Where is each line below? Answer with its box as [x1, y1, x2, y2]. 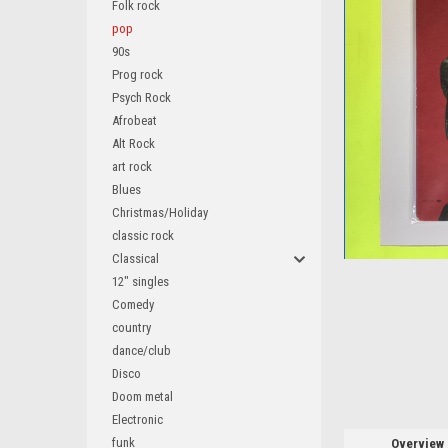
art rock [112, 159, 152, 174]
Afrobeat [112, 113, 157, 128]
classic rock [112, 228, 174, 243]
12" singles [112, 274, 169, 289]
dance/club [112, 343, 171, 358]
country [112, 320, 151, 335]
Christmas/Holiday [112, 205, 208, 220]
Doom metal [112, 389, 173, 404]
